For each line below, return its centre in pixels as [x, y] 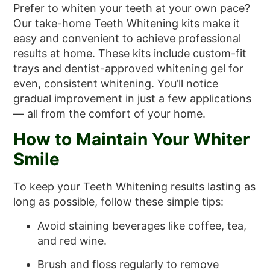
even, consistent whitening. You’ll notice [116, 83]
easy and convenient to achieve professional [127, 38]
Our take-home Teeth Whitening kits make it [127, 23]
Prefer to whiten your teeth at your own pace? [132, 8]
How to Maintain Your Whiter [132, 140]
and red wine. [72, 240]
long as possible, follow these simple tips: [119, 202]
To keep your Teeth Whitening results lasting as [135, 187]
